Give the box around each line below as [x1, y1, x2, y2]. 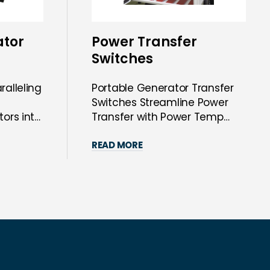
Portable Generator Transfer [92, 80, 234, 95]
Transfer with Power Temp [92, 109, 224, 124]
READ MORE [92, 138, 143, 151]
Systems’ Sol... [92, 124, 160, 139]
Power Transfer [92, 32, 197, 51]
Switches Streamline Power [92, 95, 228, 110]
